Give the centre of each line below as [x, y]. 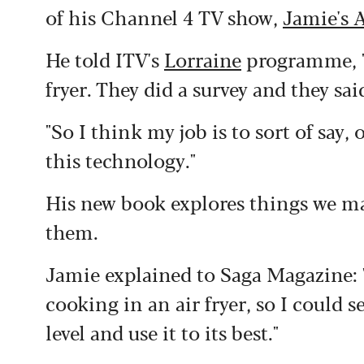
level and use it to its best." [162, 331]
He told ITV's [105, 58]
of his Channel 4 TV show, [164, 16]
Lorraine [203, 58]
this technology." [121, 159]
